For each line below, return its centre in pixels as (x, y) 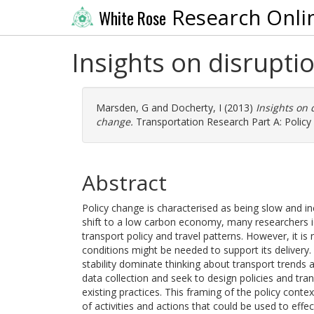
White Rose (132, 18)
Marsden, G (122, 108)
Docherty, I (196, 108)
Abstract (124, 183)
